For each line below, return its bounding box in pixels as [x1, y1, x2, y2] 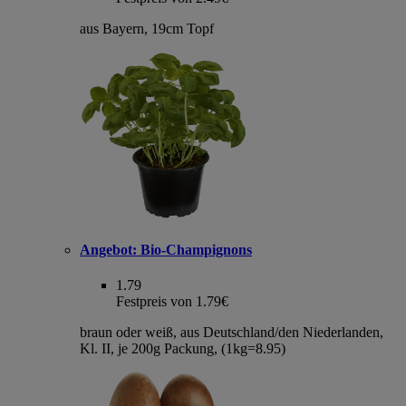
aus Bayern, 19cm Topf [80, 20, 214, 36]
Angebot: [80, 241, 137, 257]
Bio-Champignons [137, 241, 252, 257]
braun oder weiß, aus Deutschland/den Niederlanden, [80, 324, 383, 341]
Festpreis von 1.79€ [116, 294, 228, 310]
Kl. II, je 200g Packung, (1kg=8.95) [80, 341, 285, 357]
